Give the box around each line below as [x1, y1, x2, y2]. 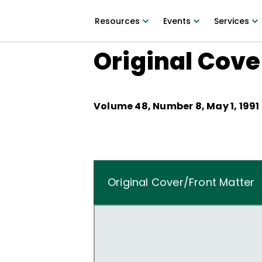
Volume [94, 99, 135, 113]
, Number [147, 99, 195, 113]
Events [163, 15, 191, 27]
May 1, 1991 [206, 99, 260, 113]
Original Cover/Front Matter [108, 175, 255, 189]
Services [213, 15, 249, 27]
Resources [94, 15, 140, 27]
